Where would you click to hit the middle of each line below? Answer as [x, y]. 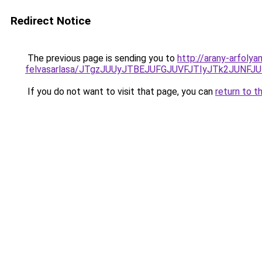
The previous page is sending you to [101, 58]
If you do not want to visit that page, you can [120, 92]
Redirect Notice [51, 21]
